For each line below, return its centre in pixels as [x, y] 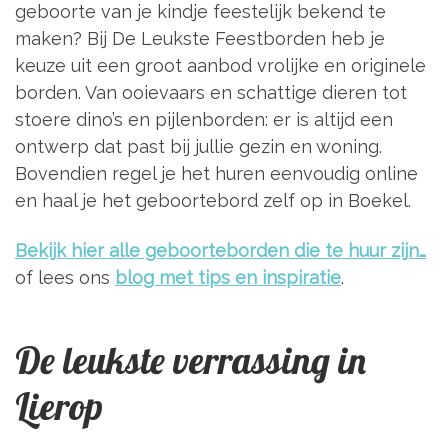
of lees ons [65, 277]
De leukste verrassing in [190, 360]
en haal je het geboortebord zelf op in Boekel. [213, 201]
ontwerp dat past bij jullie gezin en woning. [198, 147]
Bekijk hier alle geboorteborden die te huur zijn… [220, 250]
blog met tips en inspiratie [228, 277]
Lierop [59, 406]
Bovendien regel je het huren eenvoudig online [216, 174]
